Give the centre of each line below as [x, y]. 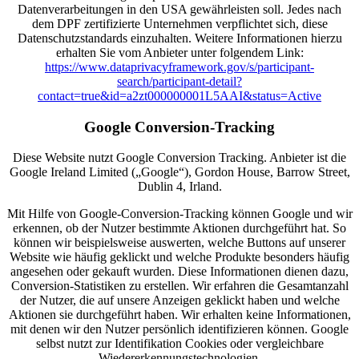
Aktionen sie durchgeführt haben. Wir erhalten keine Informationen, [179, 315]
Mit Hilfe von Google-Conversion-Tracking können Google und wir [179, 214]
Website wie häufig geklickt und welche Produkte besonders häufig [179, 257]
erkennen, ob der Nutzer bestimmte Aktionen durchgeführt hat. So [179, 228]
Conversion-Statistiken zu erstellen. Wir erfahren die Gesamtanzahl [179, 286]
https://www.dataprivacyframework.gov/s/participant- [179, 67]
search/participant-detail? [179, 81]
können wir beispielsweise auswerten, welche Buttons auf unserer [179, 243]
